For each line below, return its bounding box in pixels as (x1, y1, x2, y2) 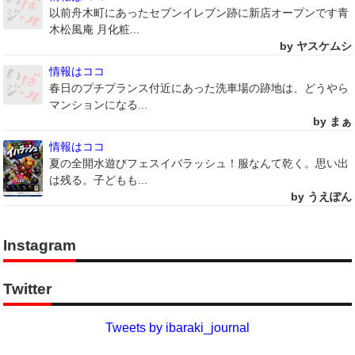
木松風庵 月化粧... (49, 23, 140, 36)
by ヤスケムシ (279, 40, 352, 53)
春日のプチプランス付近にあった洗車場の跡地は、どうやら (49, 82, 349, 95)
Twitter (3, 280, 52, 297)
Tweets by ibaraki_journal (105, 320, 250, 334)
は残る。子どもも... (49, 174, 148, 187)
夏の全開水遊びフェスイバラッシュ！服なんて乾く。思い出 (49, 157, 349, 170)
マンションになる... (49, 98, 148, 112)
